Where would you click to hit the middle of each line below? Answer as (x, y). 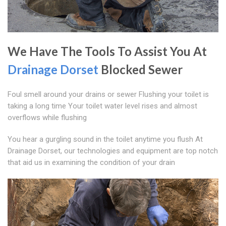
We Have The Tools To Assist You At (107, 51)
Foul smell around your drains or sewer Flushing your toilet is (108, 95)
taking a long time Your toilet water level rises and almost (102, 106)
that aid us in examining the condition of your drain (91, 163)
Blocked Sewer (140, 70)
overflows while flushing (47, 118)
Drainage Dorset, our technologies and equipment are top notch (113, 151)
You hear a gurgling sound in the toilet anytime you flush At (105, 139)
